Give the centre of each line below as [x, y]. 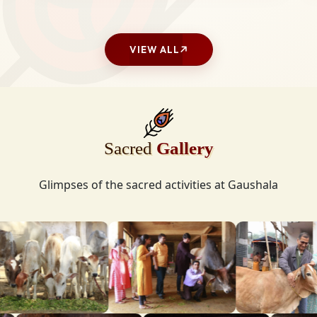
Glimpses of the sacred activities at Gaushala [158, 185]
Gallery [185, 149]
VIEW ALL [154, 50]
